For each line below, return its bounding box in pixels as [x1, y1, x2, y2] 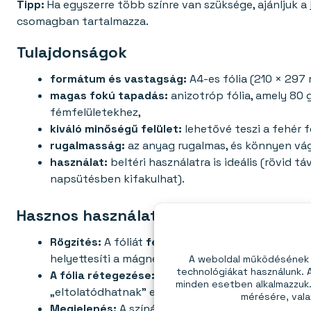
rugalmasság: [50, 138, 125, 153]
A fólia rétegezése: [50, 268, 155, 283]
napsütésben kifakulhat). [50, 171, 185, 187]
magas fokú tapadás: [50, 88, 168, 103]
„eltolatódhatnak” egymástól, [50, 285, 208, 300]
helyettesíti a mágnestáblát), [50, 251, 204, 267]
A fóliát [101, 235, 146, 250]
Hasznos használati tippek [17, 205, 215, 226]
